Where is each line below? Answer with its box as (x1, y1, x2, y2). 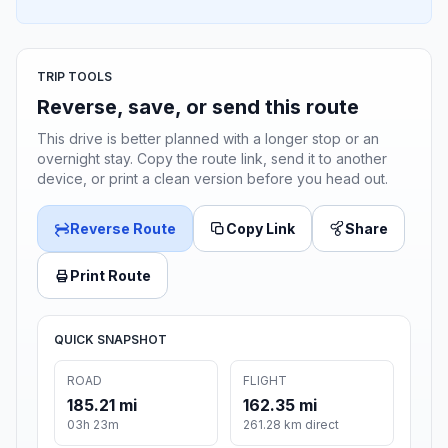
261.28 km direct (243, 417, 339, 433)
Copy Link (226, 220, 295, 238)
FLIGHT (243, 373, 287, 389)
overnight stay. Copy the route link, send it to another (37, 150, 387, 168)
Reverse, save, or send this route (37, 95, 359, 120)
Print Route (70, 267, 151, 285)
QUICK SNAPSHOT (54, 332, 167, 348)
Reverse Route (70, 220, 176, 238)
